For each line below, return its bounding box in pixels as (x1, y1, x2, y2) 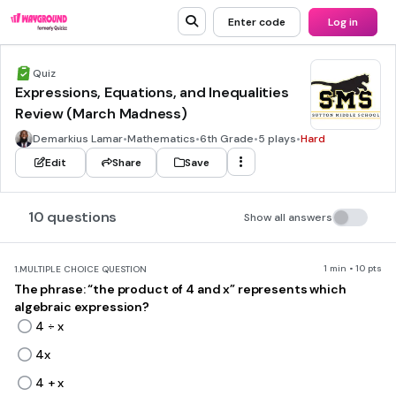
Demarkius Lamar (33, 132, 123, 146)
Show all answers (244, 210, 332, 225)
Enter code (228, 15, 286, 29)
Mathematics (127, 132, 195, 146)
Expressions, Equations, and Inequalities (15, 83, 289, 102)
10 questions (28, 208, 118, 226)
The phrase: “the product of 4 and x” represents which (14, 281, 346, 297)
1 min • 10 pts (324, 263, 382, 274)
